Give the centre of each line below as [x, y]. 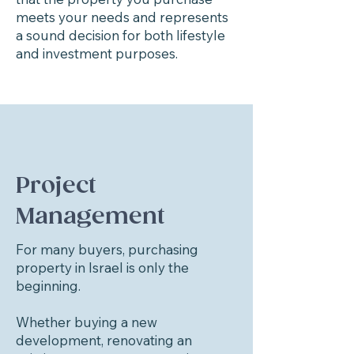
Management [90, 217]
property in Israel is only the [102, 267]
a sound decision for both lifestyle [121, 35]
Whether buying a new [87, 322]
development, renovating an [104, 340]
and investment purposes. [97, 53]
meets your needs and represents [122, 17]
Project [56, 186]
